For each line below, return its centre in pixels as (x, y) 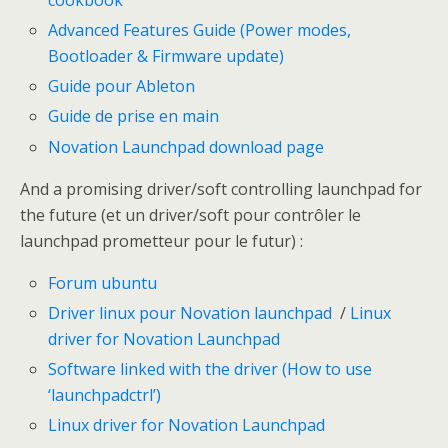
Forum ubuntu (103, 282)
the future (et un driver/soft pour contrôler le (190, 214)
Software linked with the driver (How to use (210, 368)
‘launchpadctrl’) (105, 394)
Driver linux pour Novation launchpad (190, 312)
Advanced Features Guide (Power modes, (200, 30)
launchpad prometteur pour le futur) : (161, 240)
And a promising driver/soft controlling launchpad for (221, 188)
